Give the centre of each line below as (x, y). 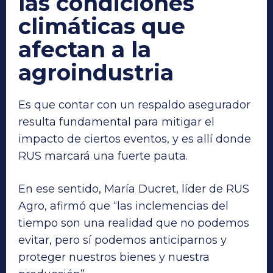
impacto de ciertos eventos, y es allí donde (135, 139)
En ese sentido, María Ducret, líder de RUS (134, 189)
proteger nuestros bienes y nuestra (114, 257)
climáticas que (102, 26)
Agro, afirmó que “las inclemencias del (123, 206)
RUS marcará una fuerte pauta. (103, 156)
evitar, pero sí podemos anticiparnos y (122, 240)
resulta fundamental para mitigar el (116, 122)
